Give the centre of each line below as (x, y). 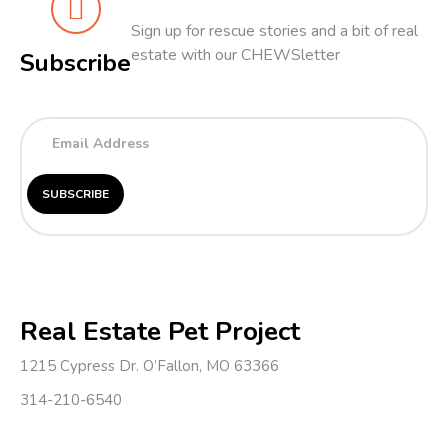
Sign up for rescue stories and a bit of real (274, 31)
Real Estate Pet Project (160, 330)
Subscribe (75, 63)
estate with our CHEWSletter (235, 55)
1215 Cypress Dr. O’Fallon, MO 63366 (149, 366)
